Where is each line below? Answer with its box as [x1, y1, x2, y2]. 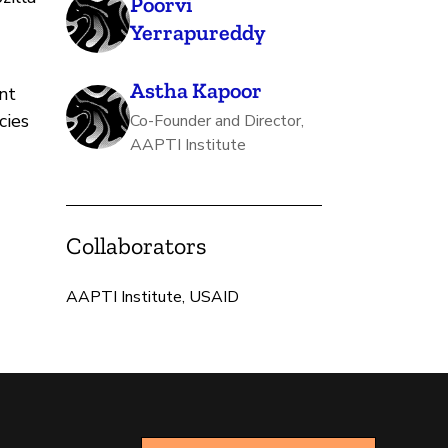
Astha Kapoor [130, 76, 262, 104]
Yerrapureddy [130, 18, 266, 46]
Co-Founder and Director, [130, 109, 304, 132]
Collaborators [66, 230, 207, 260]
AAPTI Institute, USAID [66, 285, 239, 308]
